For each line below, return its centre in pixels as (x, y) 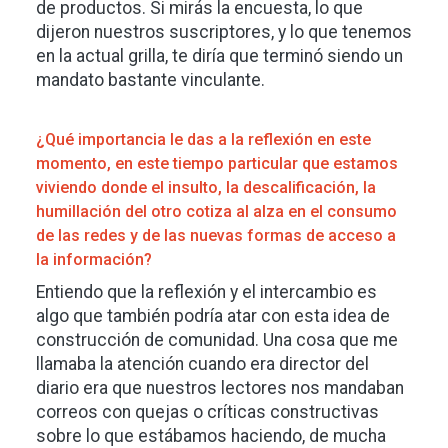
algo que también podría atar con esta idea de (213, 315)
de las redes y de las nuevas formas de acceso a (216, 235)
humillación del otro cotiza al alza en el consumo (216, 211)
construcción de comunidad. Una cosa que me (217, 339)
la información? (96, 259)
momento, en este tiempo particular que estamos (217, 163)
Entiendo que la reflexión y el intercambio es (206, 291)
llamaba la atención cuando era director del (202, 363)
